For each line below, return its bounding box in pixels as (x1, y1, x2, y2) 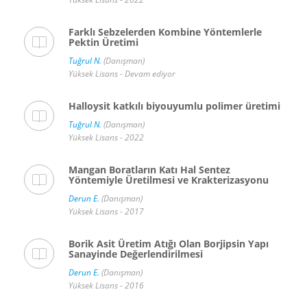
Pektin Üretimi (69, 36, 138, 49)
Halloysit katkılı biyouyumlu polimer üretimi (69, 99, 280, 112)
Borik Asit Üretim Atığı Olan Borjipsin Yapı (69, 237, 269, 250)
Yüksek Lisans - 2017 (69, 206, 144, 217)
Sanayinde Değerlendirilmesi (69, 247, 203, 260)
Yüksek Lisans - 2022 (69, 132, 144, 143)
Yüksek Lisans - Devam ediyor (69, 68, 175, 79)
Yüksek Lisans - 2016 (69, 280, 144, 291)
